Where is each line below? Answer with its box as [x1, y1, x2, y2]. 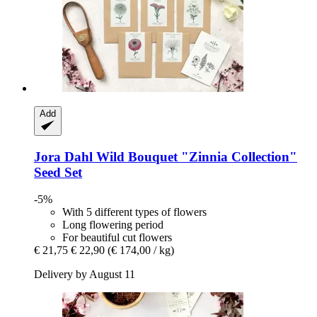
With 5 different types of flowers [62, 206, 207, 219]
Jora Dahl [34, 149, 93, 164]
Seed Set [34, 164, 82, 180]
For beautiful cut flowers [62, 231, 172, 244]
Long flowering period [62, 219, 163, 231]
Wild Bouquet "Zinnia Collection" [93, 149, 297, 164]
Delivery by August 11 [34, 268, 135, 281]
